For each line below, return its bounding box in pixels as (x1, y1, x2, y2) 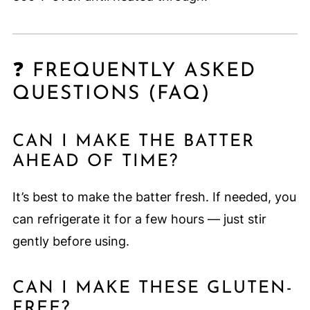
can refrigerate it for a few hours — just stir (12, 212, 266, 227)
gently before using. (12, 234, 129, 249)
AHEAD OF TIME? (12, 153, 179, 171)
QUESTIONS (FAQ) (12, 84, 210, 104)
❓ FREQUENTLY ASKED (12, 62, 256, 82)
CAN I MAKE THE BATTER (12, 133, 255, 151)
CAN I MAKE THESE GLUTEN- (12, 280, 293, 298)
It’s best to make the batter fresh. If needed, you (12, 190, 296, 205)
